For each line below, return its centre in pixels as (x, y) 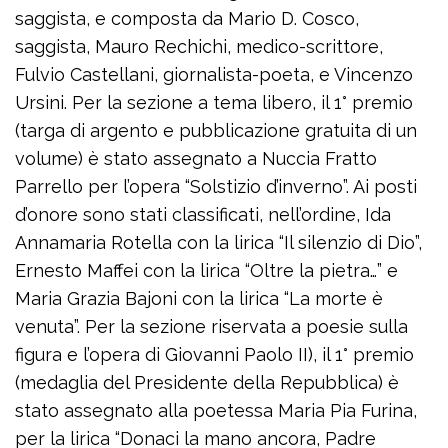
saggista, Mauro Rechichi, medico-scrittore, (199, 47)
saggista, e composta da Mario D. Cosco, (187, 19)
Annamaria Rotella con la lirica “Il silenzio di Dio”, (218, 243)
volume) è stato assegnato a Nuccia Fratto (196, 159)
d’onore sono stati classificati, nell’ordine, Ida (203, 215)
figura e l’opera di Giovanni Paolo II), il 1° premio (214, 355)
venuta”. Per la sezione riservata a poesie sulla (211, 327)
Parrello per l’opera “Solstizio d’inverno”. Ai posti (216, 187)
